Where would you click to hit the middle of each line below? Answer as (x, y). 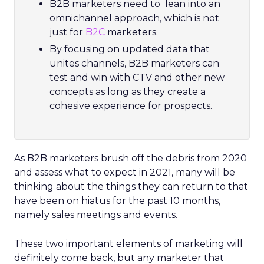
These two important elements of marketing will (128, 244)
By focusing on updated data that (130, 49)
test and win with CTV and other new (137, 77)
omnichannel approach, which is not (134, 18)
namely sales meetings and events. (96, 215)
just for (67, 32)
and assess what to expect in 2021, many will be (125, 172)
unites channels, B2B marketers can (134, 63)
